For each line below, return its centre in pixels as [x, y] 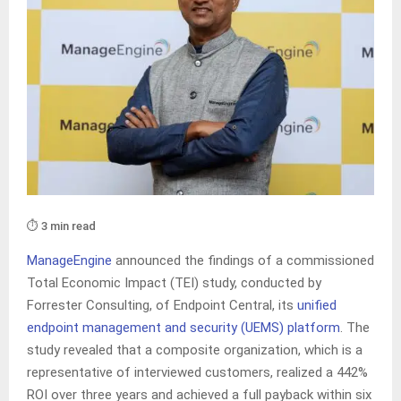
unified [317, 306]
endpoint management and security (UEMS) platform [183, 328]
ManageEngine [69, 261]
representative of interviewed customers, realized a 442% [197, 373]
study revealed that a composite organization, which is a [195, 350]
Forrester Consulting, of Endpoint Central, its [162, 306]
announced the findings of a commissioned [243, 261]
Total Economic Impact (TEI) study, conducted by [174, 283]
